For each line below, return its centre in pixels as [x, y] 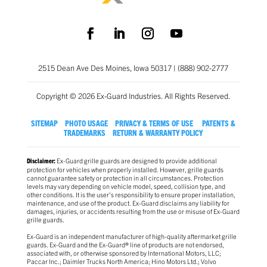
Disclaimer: [41, 160]
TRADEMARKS [85, 132]
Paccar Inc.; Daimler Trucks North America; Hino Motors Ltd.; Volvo [121, 261]
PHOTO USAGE [87, 123]
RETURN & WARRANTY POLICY [158, 132]
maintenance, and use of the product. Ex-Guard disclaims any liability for [128, 202]
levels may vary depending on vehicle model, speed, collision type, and [126, 186]
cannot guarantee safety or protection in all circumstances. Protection [125, 177]
